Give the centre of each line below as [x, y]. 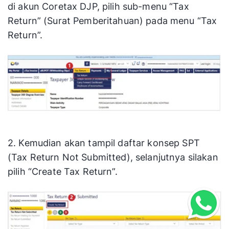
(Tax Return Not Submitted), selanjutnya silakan [113, 157]
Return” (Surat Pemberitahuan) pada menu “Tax [112, 21]
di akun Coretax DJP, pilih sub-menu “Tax [98, 7]
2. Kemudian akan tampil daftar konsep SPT [104, 143]
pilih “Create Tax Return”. [63, 171]
